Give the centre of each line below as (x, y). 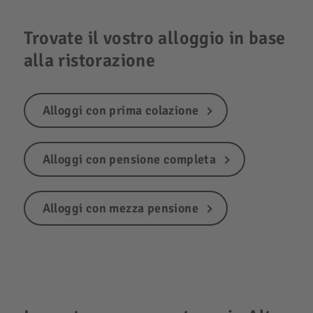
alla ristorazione (89, 60)
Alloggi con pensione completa (129, 159)
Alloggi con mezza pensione (120, 208)
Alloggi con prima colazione (121, 110)
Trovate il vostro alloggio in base (154, 38)
